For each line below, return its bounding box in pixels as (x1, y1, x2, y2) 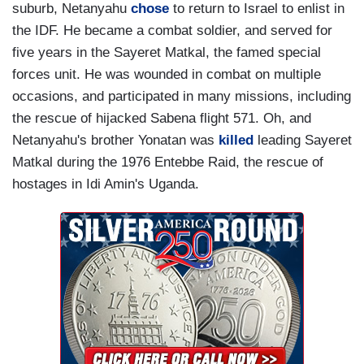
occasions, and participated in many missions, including (12, 89, 351, 105)
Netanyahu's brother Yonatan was (12, 132, 219, 149)
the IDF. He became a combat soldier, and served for (12, 23, 332, 39)
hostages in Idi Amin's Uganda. (12, 176, 199, 193)
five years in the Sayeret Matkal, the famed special (12, 45, 321, 61)
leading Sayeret (258, 132, 352, 149)
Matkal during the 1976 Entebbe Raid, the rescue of (12, 154, 323, 171)
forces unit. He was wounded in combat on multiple (12, 67, 321, 83)
